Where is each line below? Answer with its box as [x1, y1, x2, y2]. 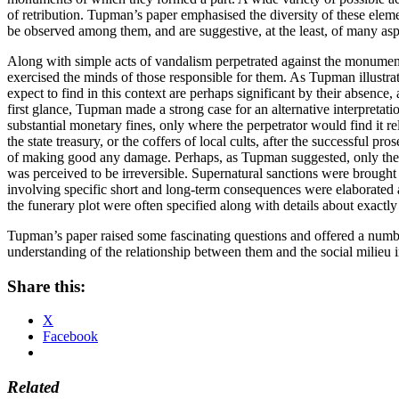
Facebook [43, 329, 98, 345]
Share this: [7, 276, 85, 296]
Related [7, 378, 60, 397]
